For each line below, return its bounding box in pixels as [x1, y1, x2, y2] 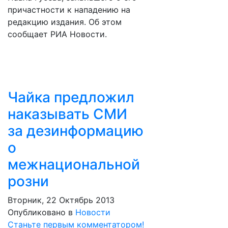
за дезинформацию [8, 122, 144, 139]
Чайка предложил [8, 89, 134, 106]
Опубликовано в [8, 207, 73, 217]
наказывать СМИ [8, 105, 127, 123]
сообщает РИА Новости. [8, 29, 107, 39]
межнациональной [8, 156, 140, 173]
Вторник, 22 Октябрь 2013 [8, 195, 115, 205]
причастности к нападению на [8, 5, 130, 15]
